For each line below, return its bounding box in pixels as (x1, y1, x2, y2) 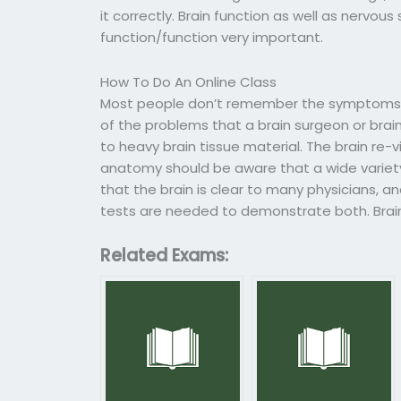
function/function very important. (100, 27, 324, 47)
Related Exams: (100, 243, 229, 269)
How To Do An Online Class (100, 73, 277, 91)
